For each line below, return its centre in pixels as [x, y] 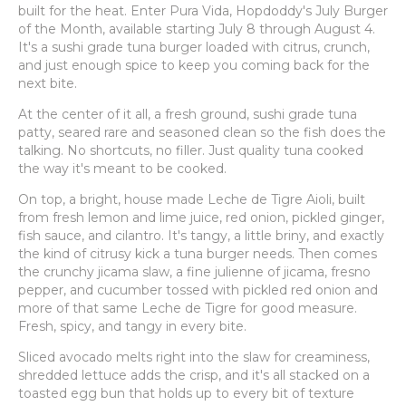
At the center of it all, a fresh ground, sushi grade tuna [188, 114]
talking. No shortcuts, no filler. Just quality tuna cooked [191, 150]
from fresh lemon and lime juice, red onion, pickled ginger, [201, 217]
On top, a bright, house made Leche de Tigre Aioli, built [192, 199]
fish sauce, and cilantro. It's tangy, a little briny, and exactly [201, 236]
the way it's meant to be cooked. [122, 169]
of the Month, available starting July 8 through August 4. [197, 29]
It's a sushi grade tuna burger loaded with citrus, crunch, [194, 47]
